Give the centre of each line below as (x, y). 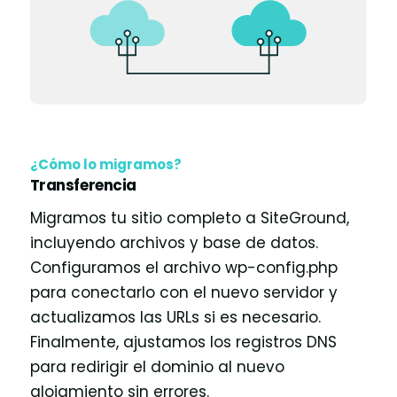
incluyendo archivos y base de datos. (174, 243)
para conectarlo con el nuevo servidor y (183, 293)
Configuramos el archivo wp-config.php (183, 268)
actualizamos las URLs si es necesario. (175, 318)
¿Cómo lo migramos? (105, 165)
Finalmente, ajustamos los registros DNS (183, 343)
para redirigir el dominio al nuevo (157, 367)
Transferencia (83, 185)
